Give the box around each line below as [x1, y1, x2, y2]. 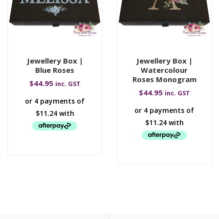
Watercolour [141, 65, 188, 75]
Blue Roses [35, 65, 74, 75]
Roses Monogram [132, 74, 197, 84]
